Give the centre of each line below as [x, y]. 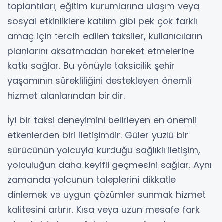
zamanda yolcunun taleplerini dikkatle [92, 179]
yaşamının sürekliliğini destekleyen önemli [99, 80]
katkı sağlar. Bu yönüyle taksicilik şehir [91, 65]
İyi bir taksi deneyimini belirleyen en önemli [102, 120]
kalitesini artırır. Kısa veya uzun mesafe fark [104, 209]
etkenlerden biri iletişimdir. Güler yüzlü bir [98, 135]
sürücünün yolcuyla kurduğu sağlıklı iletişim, [104, 150]
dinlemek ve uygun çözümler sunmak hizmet [107, 194]
